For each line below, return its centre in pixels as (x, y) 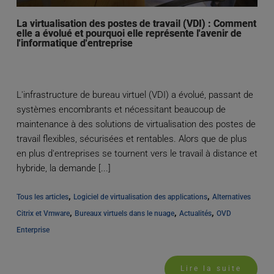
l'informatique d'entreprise (74, 43)
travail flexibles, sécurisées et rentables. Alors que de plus (131, 139)
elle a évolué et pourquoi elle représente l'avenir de (129, 34)
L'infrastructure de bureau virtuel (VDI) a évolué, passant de (135, 95)
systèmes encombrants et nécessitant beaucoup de (121, 110)
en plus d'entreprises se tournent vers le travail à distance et (137, 154)
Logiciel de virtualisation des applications (140, 197)
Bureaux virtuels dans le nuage (124, 214)
